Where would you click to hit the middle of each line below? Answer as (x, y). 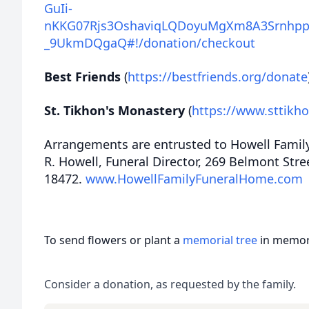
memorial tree (220, 240)
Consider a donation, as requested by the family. (170, 284)
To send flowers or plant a (113, 240)
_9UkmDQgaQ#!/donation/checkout (150, 43)
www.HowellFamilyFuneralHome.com (194, 179)
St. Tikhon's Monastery (114, 110)
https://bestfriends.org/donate (218, 77)
